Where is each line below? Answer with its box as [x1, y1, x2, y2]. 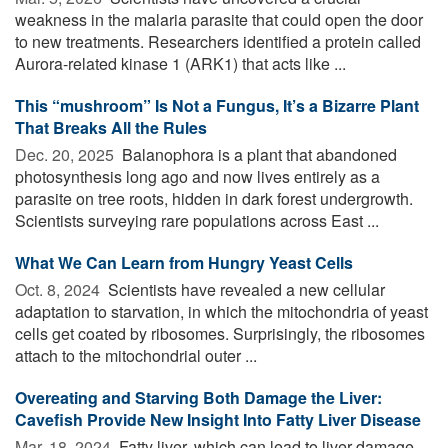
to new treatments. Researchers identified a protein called [15, 29, 421, 53]
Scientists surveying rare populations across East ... [15, 208, 379, 232]
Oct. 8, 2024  [15, 277, 104, 301]
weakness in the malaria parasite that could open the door [15, 7, 423, 31]
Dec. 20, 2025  [15, 142, 118, 166]
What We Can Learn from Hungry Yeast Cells [15, 250, 353, 274]
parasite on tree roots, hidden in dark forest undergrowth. [15, 186, 413, 210]
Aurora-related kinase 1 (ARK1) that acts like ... [15, 51, 346, 75]
